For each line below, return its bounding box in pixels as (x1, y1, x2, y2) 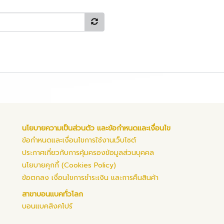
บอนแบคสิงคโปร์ (22, 201, 72, 211)
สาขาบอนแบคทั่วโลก (22, 189, 83, 199)
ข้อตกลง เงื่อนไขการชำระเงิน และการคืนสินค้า (22, 172, 158, 183)
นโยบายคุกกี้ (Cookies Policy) (22, 160, 116, 170)
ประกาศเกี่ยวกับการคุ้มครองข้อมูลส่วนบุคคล (22, 147, 154, 158)
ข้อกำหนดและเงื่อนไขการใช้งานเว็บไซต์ (22, 135, 136, 145)
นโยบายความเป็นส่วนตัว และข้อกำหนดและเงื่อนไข (22, 123, 170, 133)
